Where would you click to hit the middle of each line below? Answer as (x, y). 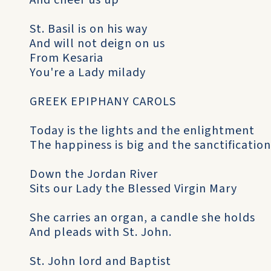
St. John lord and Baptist (100, 261)
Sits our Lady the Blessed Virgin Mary (133, 189)
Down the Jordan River (94, 174)
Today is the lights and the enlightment (142, 131)
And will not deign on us (97, 44)
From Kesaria (67, 58)
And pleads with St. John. (101, 232)
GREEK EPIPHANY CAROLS (103, 102)
